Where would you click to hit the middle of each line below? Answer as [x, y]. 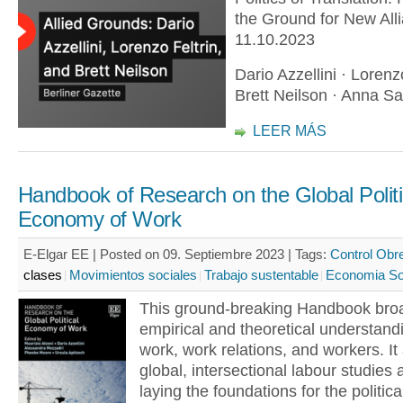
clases [43, 275]
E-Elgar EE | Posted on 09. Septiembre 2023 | [159, 254]
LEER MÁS [290, 131]
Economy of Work [100, 219]
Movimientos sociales [133, 275]
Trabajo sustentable [261, 275]
